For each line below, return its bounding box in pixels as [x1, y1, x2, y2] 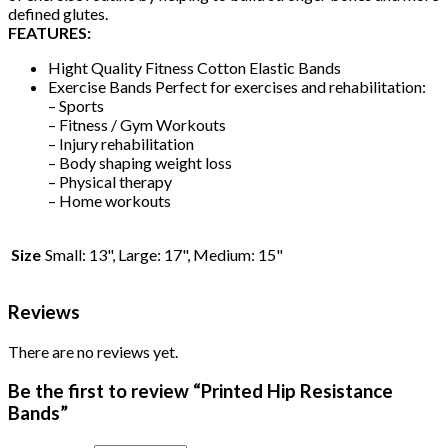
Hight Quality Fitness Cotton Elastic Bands [48, 57, 341, 77]
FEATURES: [8, 22, 91, 42]
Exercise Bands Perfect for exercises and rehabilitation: [48, 76, 426, 96]
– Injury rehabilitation [48, 133, 194, 153]
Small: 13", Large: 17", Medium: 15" [45, 244, 283, 264]
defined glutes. [8, 3, 108, 23]
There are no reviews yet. [8, 342, 178, 362]
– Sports [48, 95, 104, 115]
